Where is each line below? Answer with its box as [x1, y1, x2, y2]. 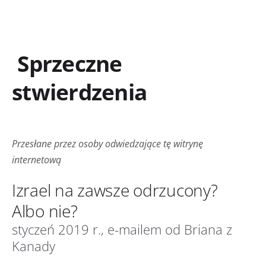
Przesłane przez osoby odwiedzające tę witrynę [12, 137, 203, 150]
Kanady [12, 237, 55, 255]
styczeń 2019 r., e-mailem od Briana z [12, 220, 232, 238]
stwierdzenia [12, 77, 147, 107]
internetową [12, 153, 61, 166]
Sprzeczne [12, 48, 122, 79]
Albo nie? [12, 199, 78, 222]
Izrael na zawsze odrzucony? [12, 178, 218, 201]
